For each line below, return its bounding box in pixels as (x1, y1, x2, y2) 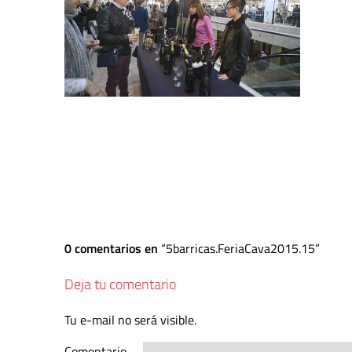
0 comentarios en (64, 239, 161, 258)
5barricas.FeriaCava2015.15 (166, 239, 315, 258)
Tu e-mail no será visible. (64, 310, 196, 329)
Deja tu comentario (64, 273, 176, 295)
